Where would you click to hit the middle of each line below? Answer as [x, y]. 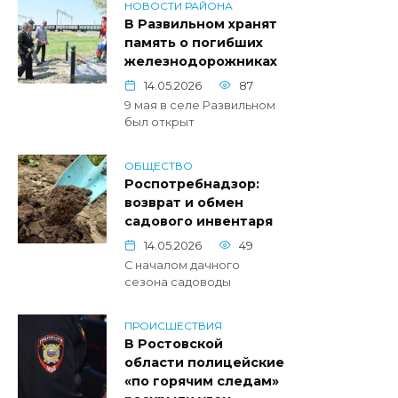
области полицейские [204, 363]
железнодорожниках [201, 62]
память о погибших [194, 43]
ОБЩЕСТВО [159, 165]
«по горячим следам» [202, 382]
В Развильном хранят [201, 24]
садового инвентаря [199, 222]
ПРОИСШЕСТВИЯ [173, 325]
